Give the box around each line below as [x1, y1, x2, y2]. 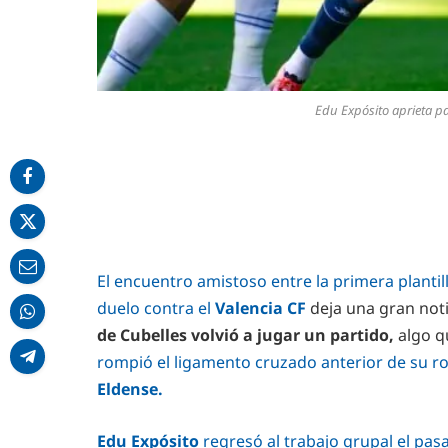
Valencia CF [215, 297, 306, 320]
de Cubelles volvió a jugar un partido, [97, 324, 398, 347]
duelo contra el [97, 297, 215, 320]
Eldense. [97, 378, 163, 401]
